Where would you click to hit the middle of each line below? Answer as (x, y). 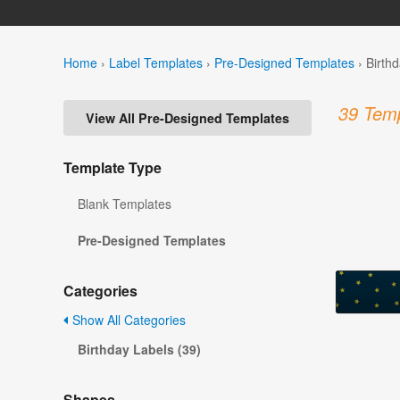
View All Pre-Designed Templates (187, 118)
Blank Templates (125, 204)
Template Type (112, 168)
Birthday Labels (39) (139, 350)
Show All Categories (127, 320)
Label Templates (156, 62)
